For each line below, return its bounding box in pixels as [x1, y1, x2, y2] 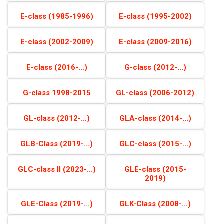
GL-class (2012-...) [23, 114, 90, 123]
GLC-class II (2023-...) [17, 165, 96, 174]
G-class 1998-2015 [22, 88, 91, 97]
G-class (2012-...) [124, 63, 186, 72]
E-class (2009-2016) [118, 37, 192, 46]
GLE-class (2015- [124, 165, 186, 174]
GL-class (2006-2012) [116, 88, 194, 97]
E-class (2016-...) [26, 63, 87, 72]
